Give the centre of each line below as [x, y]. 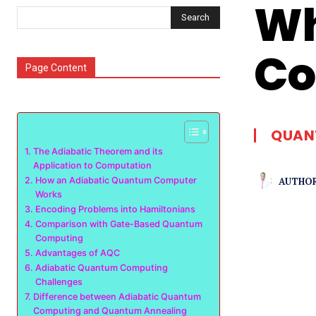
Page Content [56, 68]
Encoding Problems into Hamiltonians [115, 209]
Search [195, 17]
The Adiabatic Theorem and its [98, 151]
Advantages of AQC [77, 253]
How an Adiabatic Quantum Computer [116, 180]
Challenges [59, 282]
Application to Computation [92, 165]
